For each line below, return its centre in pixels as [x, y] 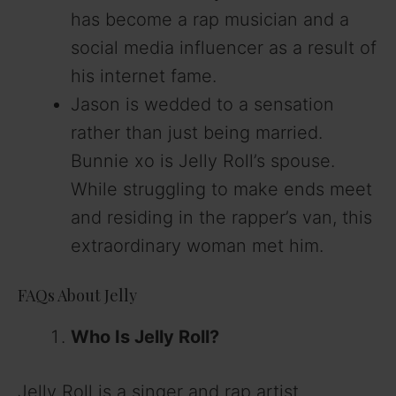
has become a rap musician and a [210, 20]
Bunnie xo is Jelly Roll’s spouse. [203, 161]
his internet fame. [144, 76]
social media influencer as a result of [224, 48]
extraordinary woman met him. [197, 246]
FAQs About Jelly [77, 296]
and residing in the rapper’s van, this [221, 218]
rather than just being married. [197, 133]
